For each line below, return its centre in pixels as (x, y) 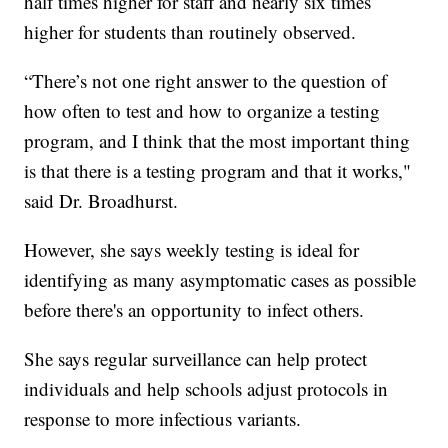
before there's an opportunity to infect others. (194, 309)
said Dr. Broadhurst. (101, 200)
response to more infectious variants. (163, 418)
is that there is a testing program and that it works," (218, 170)
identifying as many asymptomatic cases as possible (220, 279)
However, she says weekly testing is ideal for (192, 249)
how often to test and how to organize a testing (202, 110)
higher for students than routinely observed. (190, 31)
